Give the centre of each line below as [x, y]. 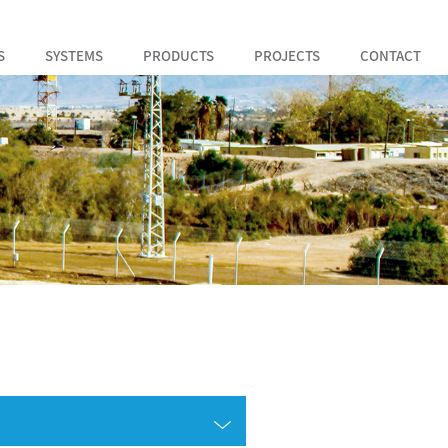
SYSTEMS [73, 55]
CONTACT [390, 55]
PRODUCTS [178, 55]
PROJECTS [286, 55]
